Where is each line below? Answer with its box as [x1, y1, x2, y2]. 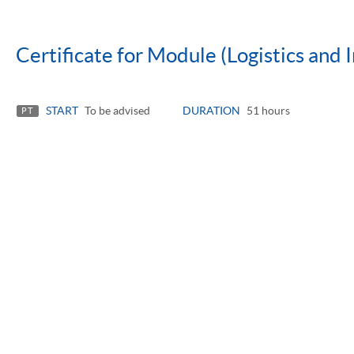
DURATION [182, 104, 240, 117]
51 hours [243, 104, 290, 117]
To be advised [81, 104, 150, 117]
